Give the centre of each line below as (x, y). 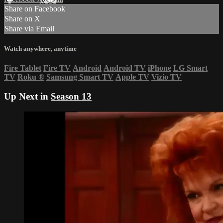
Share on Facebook (35, 8)
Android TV (125, 68)
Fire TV (57, 68)
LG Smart (190, 68)
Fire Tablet (23, 68)
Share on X (22, 18)
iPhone (160, 68)
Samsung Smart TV (80, 77)
